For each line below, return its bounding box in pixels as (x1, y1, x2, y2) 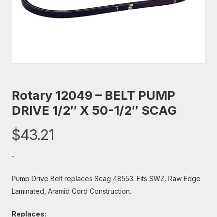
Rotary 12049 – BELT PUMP (12, 88, 175, 103)
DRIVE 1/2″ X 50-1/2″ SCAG (12, 103, 177, 118)
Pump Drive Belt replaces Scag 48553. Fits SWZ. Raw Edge (12, 174, 201, 183)
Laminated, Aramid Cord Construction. (12, 187, 131, 196)
